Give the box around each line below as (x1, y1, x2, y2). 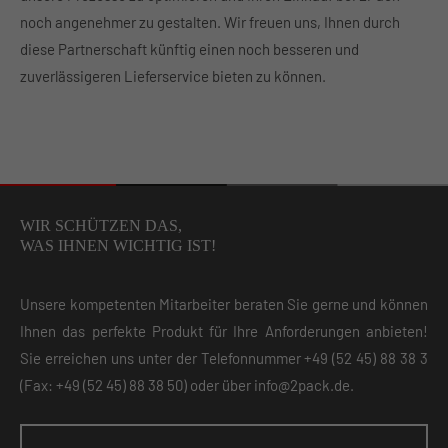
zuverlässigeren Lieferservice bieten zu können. (20, 67, 326, 85)
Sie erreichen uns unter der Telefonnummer (20, 349, 305, 367)
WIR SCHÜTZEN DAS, (20, 217, 182, 234)
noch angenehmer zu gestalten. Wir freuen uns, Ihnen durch (20, 13, 400, 31)
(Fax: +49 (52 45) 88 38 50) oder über (20, 376, 254, 394)
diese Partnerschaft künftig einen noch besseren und (20, 40, 359, 58)
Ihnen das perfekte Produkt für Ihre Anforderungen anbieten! (20, 322, 428, 340)
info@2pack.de (254, 376, 350, 394)
